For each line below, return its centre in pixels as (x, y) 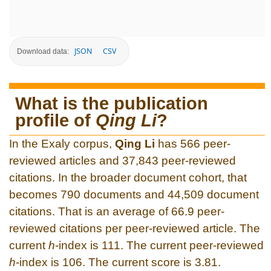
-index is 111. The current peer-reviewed (159, 245)
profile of (55, 120)
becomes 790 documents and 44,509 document (134, 194)
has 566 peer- (193, 143)
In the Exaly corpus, (62, 143)
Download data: (43, 51)
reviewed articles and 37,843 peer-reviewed (122, 160)
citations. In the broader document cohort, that (128, 177)
